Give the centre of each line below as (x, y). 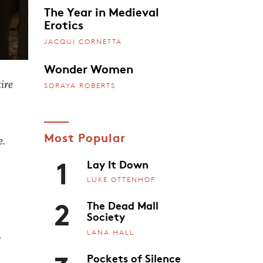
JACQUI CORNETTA (83, 41)
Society (106, 216)
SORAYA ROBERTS (80, 85)
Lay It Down (118, 163)
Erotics (63, 24)
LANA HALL (111, 232)
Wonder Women (88, 68)
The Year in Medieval (101, 11)
